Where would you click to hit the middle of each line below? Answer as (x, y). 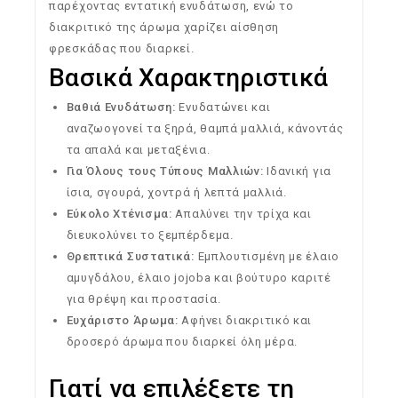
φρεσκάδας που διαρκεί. (122, 49)
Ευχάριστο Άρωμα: (122, 321)
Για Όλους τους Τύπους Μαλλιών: (165, 171)
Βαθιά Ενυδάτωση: (121, 107)
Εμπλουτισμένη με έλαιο (267, 257)
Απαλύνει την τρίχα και (242, 214)
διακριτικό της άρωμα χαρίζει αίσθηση (164, 28)
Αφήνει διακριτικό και (245, 321)
